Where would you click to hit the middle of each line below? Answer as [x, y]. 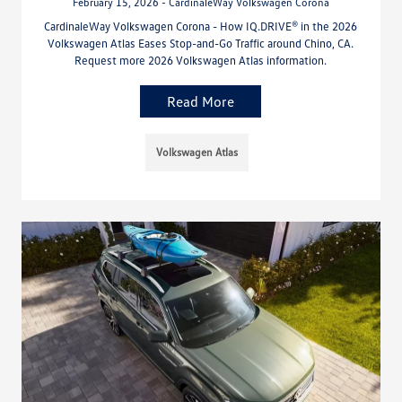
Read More [201, 101]
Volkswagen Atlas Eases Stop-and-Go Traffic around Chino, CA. [201, 43]
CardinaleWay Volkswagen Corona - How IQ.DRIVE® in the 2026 [201, 26]
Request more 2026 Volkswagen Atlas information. [201, 60]
